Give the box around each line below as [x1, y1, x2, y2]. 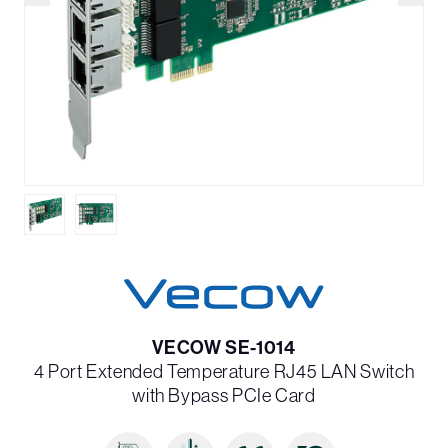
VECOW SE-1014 [152, 336, 296, 359]
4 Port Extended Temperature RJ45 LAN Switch [33, 360, 415, 382]
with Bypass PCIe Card [132, 384, 316, 406]
